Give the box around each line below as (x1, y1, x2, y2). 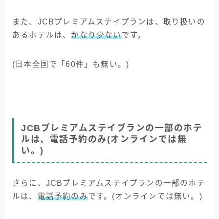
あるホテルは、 (12, 31, 71, 40)
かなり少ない (71, 31, 122, 40)
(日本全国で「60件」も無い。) (12, 60, 130, 69)
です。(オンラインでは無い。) (88, 192, 202, 200)
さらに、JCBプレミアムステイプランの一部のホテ (12, 178, 205, 187)
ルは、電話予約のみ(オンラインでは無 (21, 134, 187, 144)
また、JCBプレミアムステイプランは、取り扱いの (12, 18, 205, 26)
